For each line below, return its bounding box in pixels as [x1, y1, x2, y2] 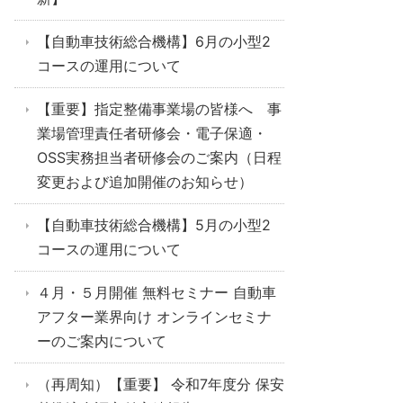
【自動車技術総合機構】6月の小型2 [37, 32, 271, 50]
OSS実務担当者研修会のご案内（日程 [37, 148, 282, 166]
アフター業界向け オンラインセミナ [37, 308, 272, 326]
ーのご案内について [37, 332, 166, 350]
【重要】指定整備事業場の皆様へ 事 [37, 100, 282, 118]
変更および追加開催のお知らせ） [37, 173, 253, 191]
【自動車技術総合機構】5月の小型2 [37, 216, 271, 234]
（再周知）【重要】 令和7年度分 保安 [37, 375, 284, 393]
